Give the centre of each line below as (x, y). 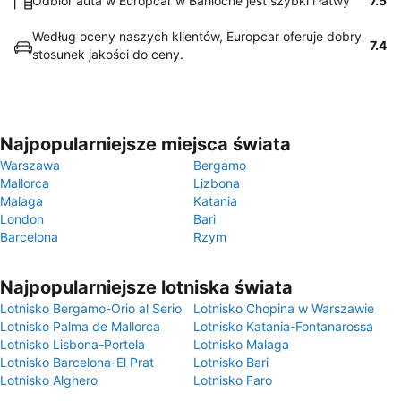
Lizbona (217, 183)
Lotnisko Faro (233, 380)
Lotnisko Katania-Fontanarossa (283, 326)
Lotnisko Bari (231, 362)
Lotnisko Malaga (241, 344)
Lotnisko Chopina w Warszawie (284, 308)
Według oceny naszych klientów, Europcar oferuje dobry (197, 36)
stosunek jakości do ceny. (108, 54)
